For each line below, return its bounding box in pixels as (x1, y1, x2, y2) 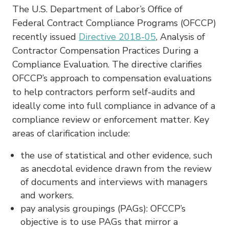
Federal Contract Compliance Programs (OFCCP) (12, 16, 216, 29)
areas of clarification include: (12, 127, 130, 140)
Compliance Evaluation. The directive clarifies (12, 58, 202, 71)
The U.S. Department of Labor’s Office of (12, 3, 182, 15)
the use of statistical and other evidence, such (20, 149, 212, 162)
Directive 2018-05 (79, 30, 156, 43)
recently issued (12, 30, 79, 43)
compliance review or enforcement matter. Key (12, 113, 209, 126)
